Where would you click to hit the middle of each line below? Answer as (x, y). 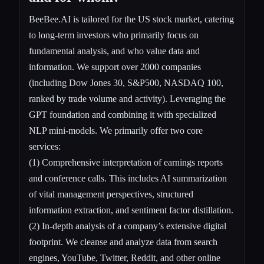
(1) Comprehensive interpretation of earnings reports (126, 162)
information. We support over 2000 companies (115, 67)
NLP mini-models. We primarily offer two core (116, 130)
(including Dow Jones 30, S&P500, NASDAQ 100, (126, 82)
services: (45, 146)
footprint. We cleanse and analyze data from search (123, 242)
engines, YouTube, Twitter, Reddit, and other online (125, 258)
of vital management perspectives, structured (111, 194)
